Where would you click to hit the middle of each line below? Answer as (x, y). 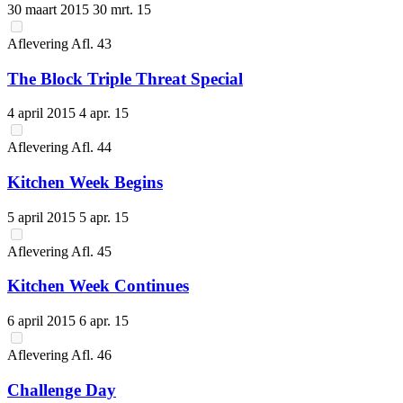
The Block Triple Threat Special (125, 78)
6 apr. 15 (104, 321)
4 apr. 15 (104, 113)
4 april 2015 (43, 113)
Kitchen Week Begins (85, 183)
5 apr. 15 (104, 217)
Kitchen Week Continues (98, 286)
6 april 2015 (43, 321)
